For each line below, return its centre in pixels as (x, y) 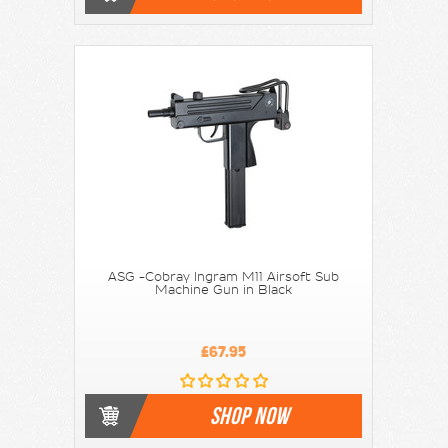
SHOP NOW (249, 415)
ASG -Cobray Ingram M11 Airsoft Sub (224, 276)
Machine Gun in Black (224, 289)
